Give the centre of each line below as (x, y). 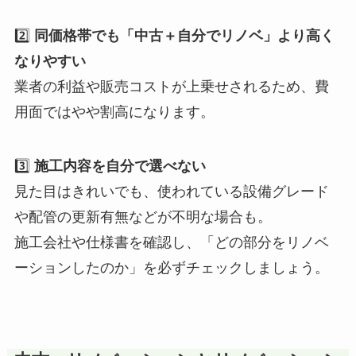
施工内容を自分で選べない (120, 166)
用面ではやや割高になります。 (114, 112)
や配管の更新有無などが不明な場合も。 (143, 217)
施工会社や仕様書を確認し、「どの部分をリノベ (171, 243)
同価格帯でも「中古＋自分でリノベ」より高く (184, 36)
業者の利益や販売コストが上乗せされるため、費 (171, 87)
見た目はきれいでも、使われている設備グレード (171, 192)
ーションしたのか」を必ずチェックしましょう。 (171, 268)
